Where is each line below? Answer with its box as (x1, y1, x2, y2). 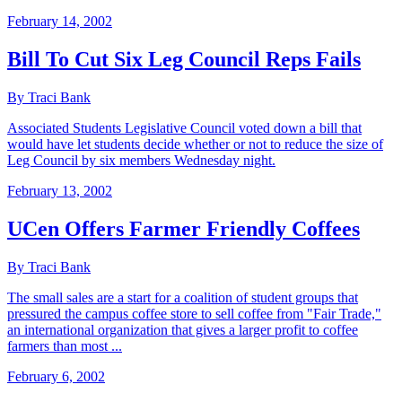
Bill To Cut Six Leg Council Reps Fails (7, 48, 361, 72)
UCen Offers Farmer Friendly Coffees (7, 216, 360, 240)
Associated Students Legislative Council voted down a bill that (7, 119, 362, 135)
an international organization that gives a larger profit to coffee (7, 321, 358, 337)
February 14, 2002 (7, 13, 112, 30)
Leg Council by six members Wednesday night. (7, 152, 275, 168)
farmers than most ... (7, 337, 122, 354)
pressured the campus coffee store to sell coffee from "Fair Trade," (7, 305, 381, 321)
